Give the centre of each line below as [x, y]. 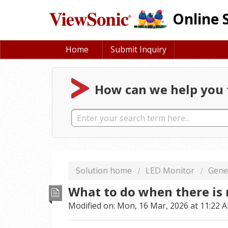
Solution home [105, 170]
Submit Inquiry [138, 49]
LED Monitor [170, 170]
